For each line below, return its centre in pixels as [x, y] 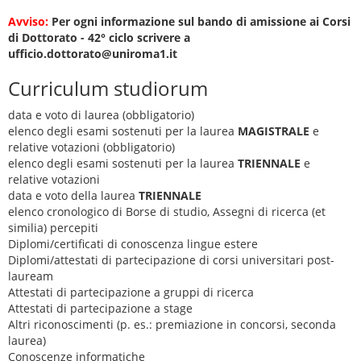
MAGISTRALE [274, 131]
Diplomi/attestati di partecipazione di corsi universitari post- [171, 260]
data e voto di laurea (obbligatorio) [101, 115]
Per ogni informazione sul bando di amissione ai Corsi [199, 21]
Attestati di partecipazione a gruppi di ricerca [131, 292]
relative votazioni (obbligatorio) [91, 147]
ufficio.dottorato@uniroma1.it [93, 54]
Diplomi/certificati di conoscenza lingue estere [133, 244]
